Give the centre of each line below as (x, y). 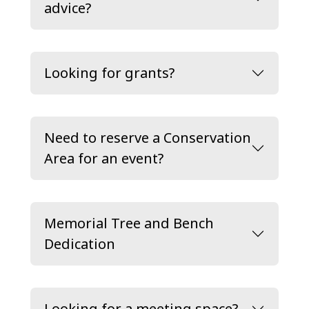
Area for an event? (104, 158)
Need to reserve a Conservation (148, 138)
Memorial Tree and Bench (129, 223)
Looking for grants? (109, 73)
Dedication (80, 244)
